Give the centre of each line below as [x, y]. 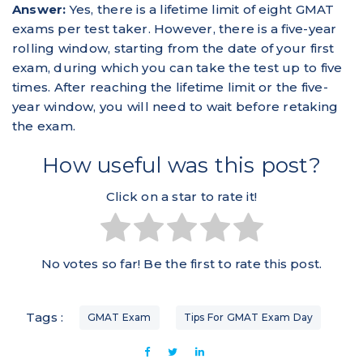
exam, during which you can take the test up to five [177, 68]
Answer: [41, 9]
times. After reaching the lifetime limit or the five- [170, 87]
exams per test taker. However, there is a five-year [175, 29]
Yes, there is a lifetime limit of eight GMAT [202, 9]
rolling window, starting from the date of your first [173, 48]
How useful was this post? [181, 165]
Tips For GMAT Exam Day [248, 318]
